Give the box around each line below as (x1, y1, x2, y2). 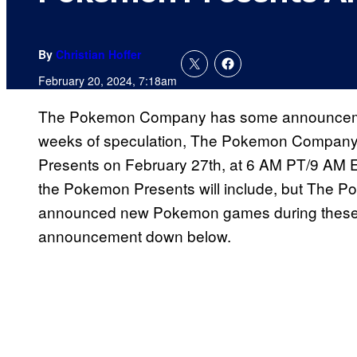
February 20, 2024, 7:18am (38, 73, 177, 89)
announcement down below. (38, 225, 235, 247)
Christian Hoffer (56, 46, 141, 63)
